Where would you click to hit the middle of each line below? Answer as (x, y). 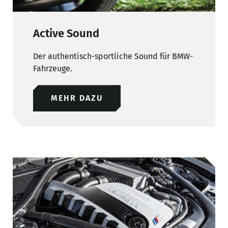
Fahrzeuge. (53, 69)
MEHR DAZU (77, 98)
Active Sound (66, 34)
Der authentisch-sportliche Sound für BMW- (113, 56)
